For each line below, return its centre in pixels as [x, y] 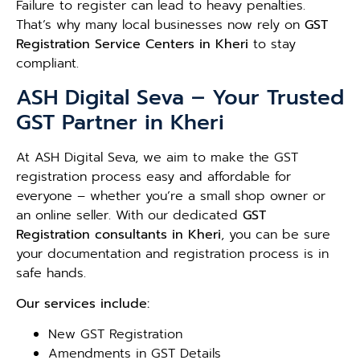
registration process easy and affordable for [153, 176]
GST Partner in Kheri [120, 122]
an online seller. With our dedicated [129, 215]
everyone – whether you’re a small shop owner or [171, 196]
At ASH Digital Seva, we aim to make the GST [157, 157]
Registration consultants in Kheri [119, 234]
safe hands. [51, 273]
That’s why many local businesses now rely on [160, 25]
